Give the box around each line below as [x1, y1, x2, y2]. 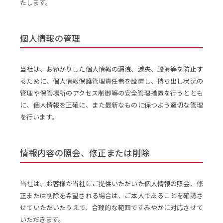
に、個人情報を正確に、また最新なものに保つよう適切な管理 [20, 100, 203, 110]
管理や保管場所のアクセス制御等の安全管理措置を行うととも [20, 88, 203, 98]
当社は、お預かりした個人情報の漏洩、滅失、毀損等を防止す [20, 64, 203, 74]
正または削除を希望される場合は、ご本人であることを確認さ [20, 190, 203, 200]
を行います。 [20, 111, 59, 121]
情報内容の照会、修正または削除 [20, 146, 150, 159]
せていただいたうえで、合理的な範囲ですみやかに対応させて [20, 202, 203, 212]
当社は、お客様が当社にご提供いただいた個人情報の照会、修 [20, 178, 203, 188]
